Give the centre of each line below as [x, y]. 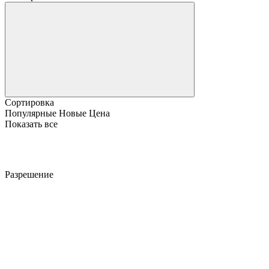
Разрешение [29, 174]
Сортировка [29, 102]
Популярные [31, 113]
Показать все [31, 124]
